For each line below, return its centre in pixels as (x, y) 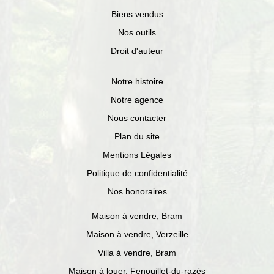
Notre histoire (137, 81)
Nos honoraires (137, 191)
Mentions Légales (137, 155)
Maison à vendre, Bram (137, 216)
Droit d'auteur (137, 51)
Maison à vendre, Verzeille (137, 234)
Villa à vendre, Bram (137, 253)
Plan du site (137, 136)
